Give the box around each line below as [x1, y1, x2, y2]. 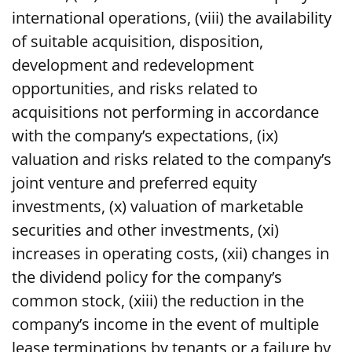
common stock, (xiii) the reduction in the [12, 290, 304, 312]
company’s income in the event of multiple [12, 313, 319, 335]
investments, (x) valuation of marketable [12, 196, 303, 218]
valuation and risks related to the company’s [12, 148, 332, 170]
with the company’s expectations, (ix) [12, 125, 278, 147]
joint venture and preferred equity [12, 172, 257, 194]
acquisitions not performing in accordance [12, 101, 319, 123]
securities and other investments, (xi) [12, 219, 279, 241]
